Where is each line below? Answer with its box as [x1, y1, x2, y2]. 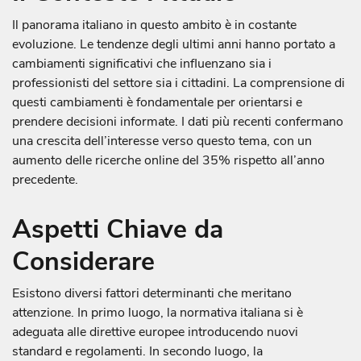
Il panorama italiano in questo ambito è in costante [12, 15, 297, 34]
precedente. [12, 170, 78, 189]
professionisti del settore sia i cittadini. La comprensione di [12, 73, 345, 92]
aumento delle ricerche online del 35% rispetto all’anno [12, 151, 325, 169]
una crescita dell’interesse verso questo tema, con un [12, 131, 312, 150]
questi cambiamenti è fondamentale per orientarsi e [12, 93, 302, 111]
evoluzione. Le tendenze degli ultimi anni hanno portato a [12, 35, 335, 53]
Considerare [12, 243, 155, 279]
